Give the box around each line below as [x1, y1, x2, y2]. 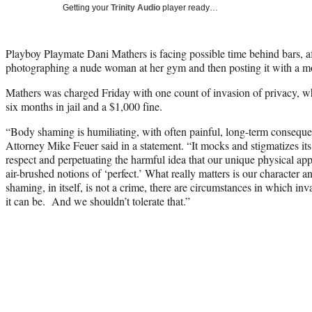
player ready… [160, 2, 218, 13]
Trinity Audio [111, 2, 160, 13]
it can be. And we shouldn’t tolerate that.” [6, 193, 190, 208]
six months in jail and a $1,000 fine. [6, 98, 162, 114]
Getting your [63, 2, 111, 13]
